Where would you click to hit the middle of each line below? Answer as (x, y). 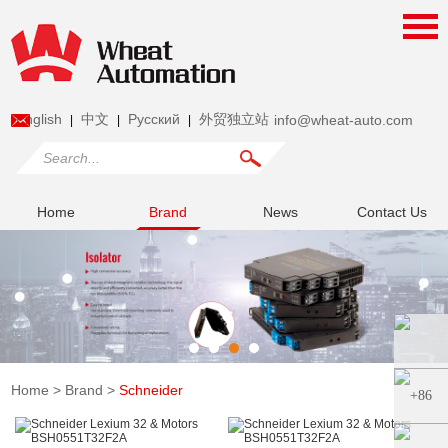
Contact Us (392, 212)
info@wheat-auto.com (344, 120)
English (39, 119)
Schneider (151, 389)
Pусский (154, 119)
